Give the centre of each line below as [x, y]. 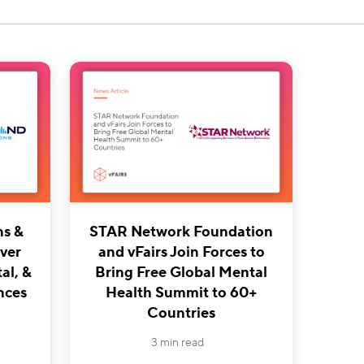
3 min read [177, 342]
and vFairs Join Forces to [181, 252]
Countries [182, 313]
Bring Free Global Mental [182, 272]
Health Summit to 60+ [181, 292]
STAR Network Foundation [182, 232]
